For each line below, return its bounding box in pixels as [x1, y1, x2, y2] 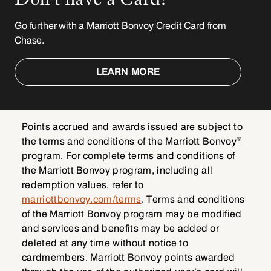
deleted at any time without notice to [22, 237, 188, 249]
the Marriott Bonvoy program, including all [22, 165, 213, 177]
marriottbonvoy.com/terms [22, 194, 142, 206]
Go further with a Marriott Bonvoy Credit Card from [15, 20, 226, 32]
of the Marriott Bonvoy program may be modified [22, 208, 242, 220]
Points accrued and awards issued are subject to [22, 121, 243, 133]
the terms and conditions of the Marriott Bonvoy [22, 135, 237, 148]
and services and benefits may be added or [22, 223, 220, 235]
